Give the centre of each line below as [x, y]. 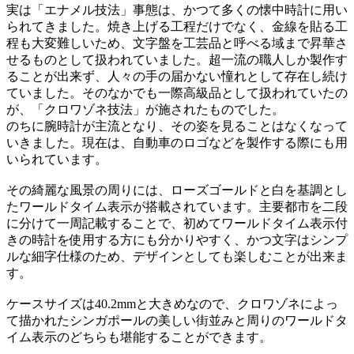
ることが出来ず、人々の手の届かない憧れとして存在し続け [177, 76]
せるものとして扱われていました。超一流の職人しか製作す [177, 59]
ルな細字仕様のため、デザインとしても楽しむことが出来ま [177, 256]
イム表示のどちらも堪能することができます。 [139, 337]
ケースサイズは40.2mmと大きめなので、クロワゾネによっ [172, 303]
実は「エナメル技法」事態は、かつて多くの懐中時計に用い [177, 9]
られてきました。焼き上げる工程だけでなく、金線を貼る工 [177, 26]
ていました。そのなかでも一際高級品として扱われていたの [177, 92]
